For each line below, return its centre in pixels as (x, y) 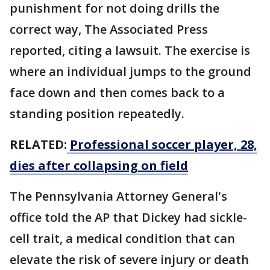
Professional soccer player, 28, (164, 145)
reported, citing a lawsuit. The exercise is (130, 51)
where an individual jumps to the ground (130, 72)
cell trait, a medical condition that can (122, 239)
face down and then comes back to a (117, 93)
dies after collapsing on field (99, 166)
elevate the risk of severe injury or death (129, 260)
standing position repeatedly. (97, 114)
